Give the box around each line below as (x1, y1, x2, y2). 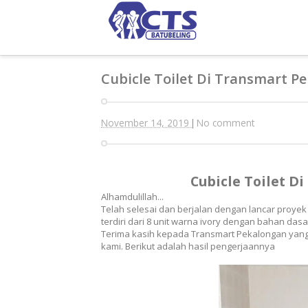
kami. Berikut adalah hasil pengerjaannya (101, 240, 275, 252)
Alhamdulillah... (101, 190, 164, 203)
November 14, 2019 (101, 116, 192, 129)
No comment (197, 116, 254, 129)
